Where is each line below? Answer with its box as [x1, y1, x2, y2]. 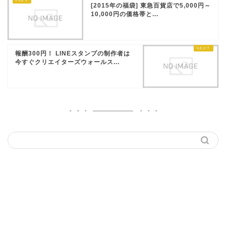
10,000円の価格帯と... [91, 11, 158, 18]
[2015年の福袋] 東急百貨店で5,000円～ [91, 2, 211, 10]
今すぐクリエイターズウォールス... [15, 59, 120, 66]
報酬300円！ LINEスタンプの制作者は [15, 50, 130, 58]
